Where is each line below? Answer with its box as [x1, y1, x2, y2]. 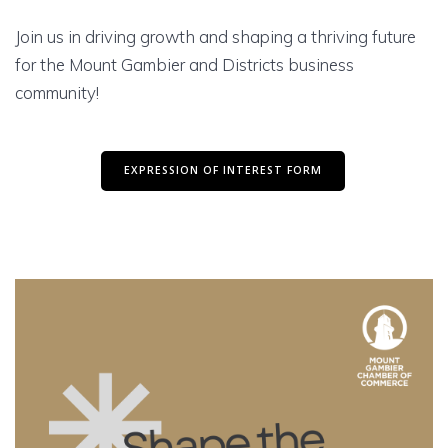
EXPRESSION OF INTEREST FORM [123, 163, 322, 178]
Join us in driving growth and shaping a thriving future [15, 25, 416, 47]
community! [15, 81, 99, 103]
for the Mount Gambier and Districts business [15, 53, 354, 75]
